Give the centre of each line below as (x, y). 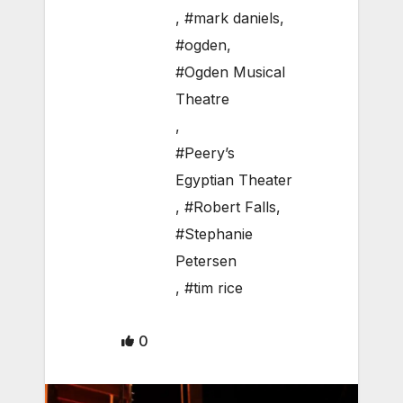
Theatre (202, 99)
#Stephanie (214, 234)
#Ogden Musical (230, 72)
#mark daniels (232, 18)
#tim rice (214, 288)
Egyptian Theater (234, 180)
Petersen (206, 261)
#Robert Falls (230, 207)
